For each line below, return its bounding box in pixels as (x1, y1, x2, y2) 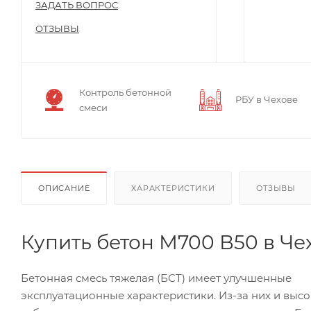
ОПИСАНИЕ (38, 183, 90, 193)
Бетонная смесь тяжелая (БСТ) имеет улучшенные (21, 271, 292, 285)
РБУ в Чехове (235, 93, 299, 105)
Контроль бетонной (79, 86, 171, 98)
